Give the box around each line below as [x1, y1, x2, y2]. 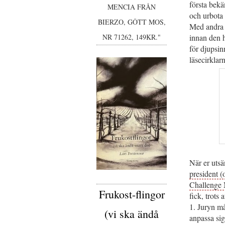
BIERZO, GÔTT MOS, [97, 17, 166, 27]
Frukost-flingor [98, 186, 165, 201]
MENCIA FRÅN [107, 2, 156, 12]
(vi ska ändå [104, 206, 159, 221]
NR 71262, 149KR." [102, 32, 161, 42]
